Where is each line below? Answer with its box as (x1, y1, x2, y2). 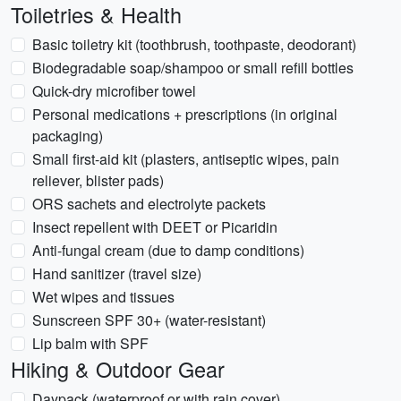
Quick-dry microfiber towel (32, 81, 196, 101)
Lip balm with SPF (32, 333, 149, 354)
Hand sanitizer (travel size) (32, 263, 201, 284)
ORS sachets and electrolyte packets (32, 193, 266, 214)
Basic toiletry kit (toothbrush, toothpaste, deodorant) (32, 34, 356, 55)
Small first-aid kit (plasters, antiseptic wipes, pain (32, 149, 339, 169)
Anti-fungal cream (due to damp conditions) (32, 240, 304, 260)
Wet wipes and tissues (32, 286, 175, 307)
